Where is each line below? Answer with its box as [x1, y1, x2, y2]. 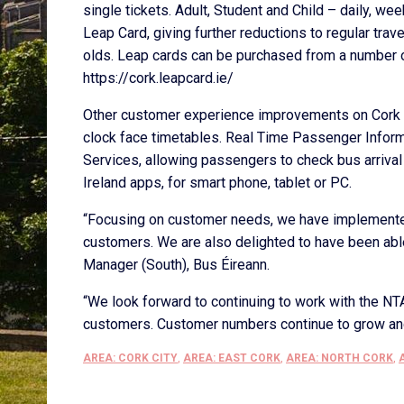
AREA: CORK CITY [83, 352, 178, 364]
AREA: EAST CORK [183, 352, 280, 364]
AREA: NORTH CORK [286, 352, 393, 364]
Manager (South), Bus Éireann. [83, 256, 270, 273]
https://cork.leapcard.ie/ [83, 69, 234, 87]
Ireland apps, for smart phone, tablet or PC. [83, 174, 352, 191]
